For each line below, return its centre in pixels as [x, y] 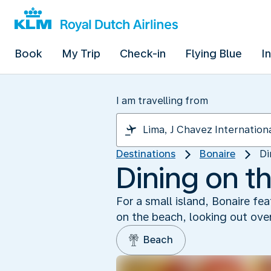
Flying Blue [214, 54]
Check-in [143, 54]
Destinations [146, 154]
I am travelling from [162, 101]
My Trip [81, 54]
